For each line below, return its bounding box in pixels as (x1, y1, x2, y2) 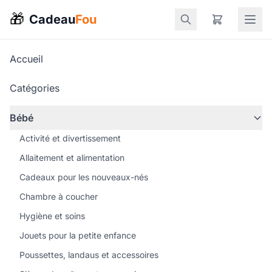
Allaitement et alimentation (19, 152, 124, 163)
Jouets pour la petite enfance (19, 230, 136, 240)
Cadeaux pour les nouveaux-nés (19, 172, 148, 182)
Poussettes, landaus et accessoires (19, 250, 158, 260)
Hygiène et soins (19, 211, 85, 221)
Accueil (10, 53, 43, 65)
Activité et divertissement (19, 133, 121, 143)
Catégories (10, 82, 59, 94)
